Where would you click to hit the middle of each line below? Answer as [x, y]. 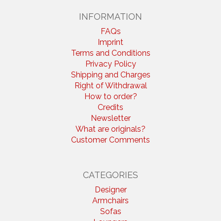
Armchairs [110, 201]
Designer [110, 190]
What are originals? [110, 129]
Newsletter [110, 118]
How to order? [110, 97]
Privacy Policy [110, 64]
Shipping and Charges [110, 75]
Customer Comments [110, 140]
